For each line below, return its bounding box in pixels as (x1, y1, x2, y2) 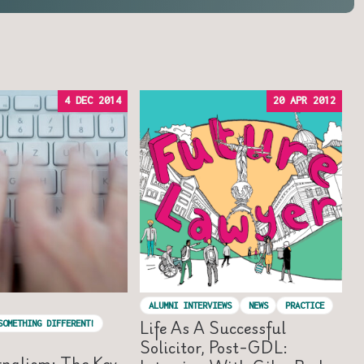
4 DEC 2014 (64, 94, 121, 107)
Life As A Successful (140, 315, 286, 340)
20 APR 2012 (273, 94, 336, 107)
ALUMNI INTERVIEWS (148, 299, 232, 310)
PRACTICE (284, 299, 324, 310)
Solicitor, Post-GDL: (140, 335, 288, 360)
